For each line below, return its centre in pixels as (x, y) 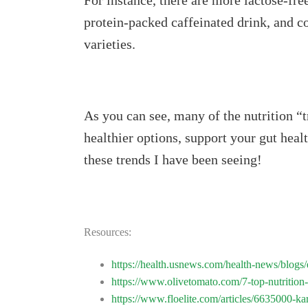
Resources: (108, 232)
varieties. (110, 44)
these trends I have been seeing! (173, 159)
